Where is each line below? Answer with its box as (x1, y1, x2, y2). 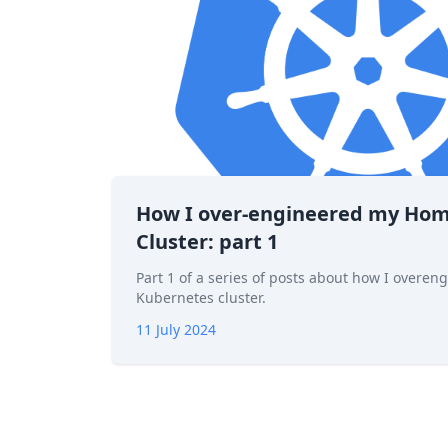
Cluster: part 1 (136, 228, 278, 255)
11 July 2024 (136, 320, 216, 339)
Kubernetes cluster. (136, 288, 266, 307)
